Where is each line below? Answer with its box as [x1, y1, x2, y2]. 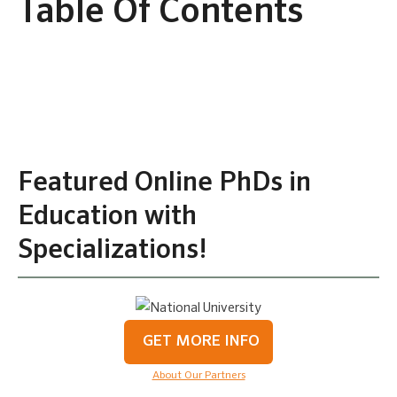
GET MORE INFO [143, 333, 260, 349]
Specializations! [18, 237, 207, 264]
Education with [18, 203, 197, 230]
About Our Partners [152, 370, 245, 381]
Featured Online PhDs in [18, 169, 311, 197]
